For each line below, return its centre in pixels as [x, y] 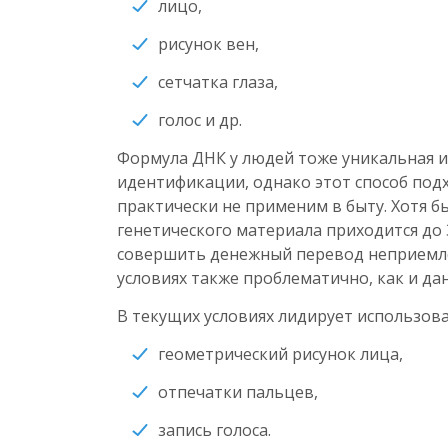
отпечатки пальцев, [238, 391]
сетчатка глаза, [218, 81]
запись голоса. [214, 429]
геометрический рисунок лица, [280, 353]
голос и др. [200, 119]
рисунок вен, [208, 43]
